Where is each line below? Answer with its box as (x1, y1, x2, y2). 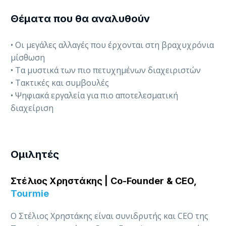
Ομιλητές (11, 148, 59, 161)
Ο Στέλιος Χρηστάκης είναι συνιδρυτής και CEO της (11, 210, 208, 222)
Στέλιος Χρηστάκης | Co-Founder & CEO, (11, 176, 197, 187)
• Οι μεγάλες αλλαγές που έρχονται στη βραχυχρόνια (11, 39, 214, 51)
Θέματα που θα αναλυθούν (11, 13, 150, 25)
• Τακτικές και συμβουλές (11, 77, 109, 89)
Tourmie (11, 188, 49, 199)
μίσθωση (11, 52, 45, 64)
